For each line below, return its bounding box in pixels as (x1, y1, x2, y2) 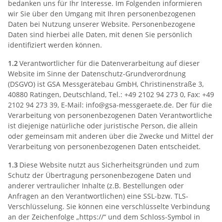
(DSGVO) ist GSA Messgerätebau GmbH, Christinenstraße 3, (8, 79, 204, 89)
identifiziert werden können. (8, 40, 102, 50)
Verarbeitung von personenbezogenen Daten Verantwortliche (8, 110, 212, 120)
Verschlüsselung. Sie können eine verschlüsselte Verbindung (8, 201, 210, 211)
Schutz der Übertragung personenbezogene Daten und (8, 170, 191, 180)
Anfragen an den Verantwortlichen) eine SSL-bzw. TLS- (8, 191, 188, 201)
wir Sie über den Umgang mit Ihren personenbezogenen (8, 8, 196, 18)
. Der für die (172, 100, 212, 110)
